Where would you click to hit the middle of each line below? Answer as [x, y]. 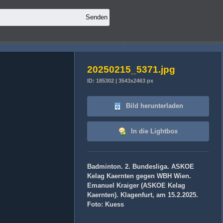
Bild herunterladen [153, 106]
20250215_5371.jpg [131, 69]
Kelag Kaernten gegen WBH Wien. [139, 176]
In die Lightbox [153, 131]
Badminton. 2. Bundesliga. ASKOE [141, 167]
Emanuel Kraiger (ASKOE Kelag [136, 186]
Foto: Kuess [106, 205]
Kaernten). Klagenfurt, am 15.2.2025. [143, 195]
